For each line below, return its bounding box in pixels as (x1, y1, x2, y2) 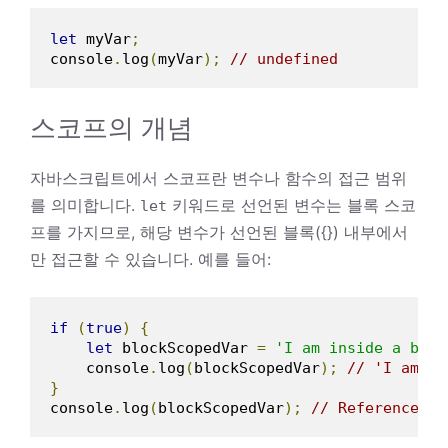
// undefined (230, 49, 338, 68)
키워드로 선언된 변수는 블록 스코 (167, 194, 416, 215)
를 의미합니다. (30, 194, 140, 215)
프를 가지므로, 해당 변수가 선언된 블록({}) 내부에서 (30, 221, 408, 242)
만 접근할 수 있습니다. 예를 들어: (30, 248, 271, 269)
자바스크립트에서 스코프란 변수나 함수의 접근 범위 (30, 167, 407, 188)
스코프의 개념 (30, 111, 193, 144)
